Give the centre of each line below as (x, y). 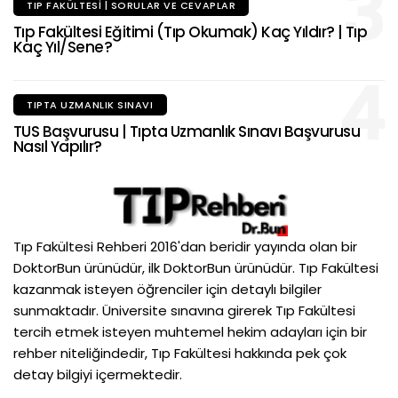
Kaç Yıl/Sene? (63, 47)
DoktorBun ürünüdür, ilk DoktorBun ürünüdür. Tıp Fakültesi (196, 267)
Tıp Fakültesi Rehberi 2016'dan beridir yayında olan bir (185, 246)
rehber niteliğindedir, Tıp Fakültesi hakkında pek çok (180, 353)
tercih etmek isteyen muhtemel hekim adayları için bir (190, 331)
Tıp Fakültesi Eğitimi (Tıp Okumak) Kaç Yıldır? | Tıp (191, 32)
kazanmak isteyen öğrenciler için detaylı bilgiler (167, 289)
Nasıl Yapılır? (58, 146)
